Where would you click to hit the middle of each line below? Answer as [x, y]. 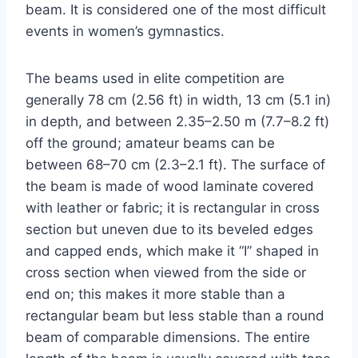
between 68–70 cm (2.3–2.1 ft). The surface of [175, 165]
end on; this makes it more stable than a [155, 294]
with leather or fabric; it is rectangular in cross [173, 208]
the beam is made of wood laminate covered [170, 187]
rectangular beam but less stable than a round [175, 316]
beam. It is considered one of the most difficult [176, 10]
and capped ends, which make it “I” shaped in [172, 251]
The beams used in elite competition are [155, 79]
